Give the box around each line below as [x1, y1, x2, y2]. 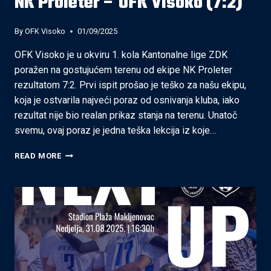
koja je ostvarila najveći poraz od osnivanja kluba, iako [15, 94, 240, 106]
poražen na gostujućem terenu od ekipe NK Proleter [15, 64, 232, 76]
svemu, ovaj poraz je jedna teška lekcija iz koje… [15, 125, 216, 137]
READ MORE [15, 151, 62, 161]
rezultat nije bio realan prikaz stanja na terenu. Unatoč [15, 109, 237, 122]
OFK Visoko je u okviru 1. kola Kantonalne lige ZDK [15, 49, 227, 61]
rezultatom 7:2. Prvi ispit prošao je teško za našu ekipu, [15, 79, 246, 91]
